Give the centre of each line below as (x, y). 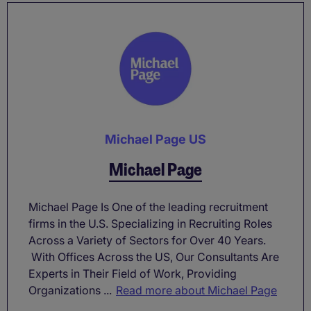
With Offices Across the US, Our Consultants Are (154, 257)
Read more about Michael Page (196, 291)
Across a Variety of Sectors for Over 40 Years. (147, 241)
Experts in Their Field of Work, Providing (133, 274)
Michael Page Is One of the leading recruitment (148, 207)
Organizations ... (70, 291)
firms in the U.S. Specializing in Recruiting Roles (150, 224)
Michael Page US (155, 140)
